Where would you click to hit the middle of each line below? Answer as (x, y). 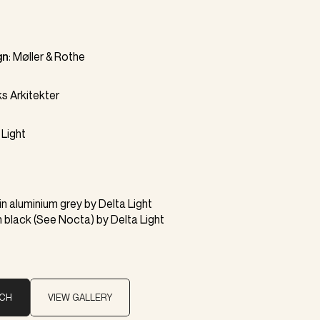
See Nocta (64, 219)
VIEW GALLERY (80, 297)
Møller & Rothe (49, 56)
